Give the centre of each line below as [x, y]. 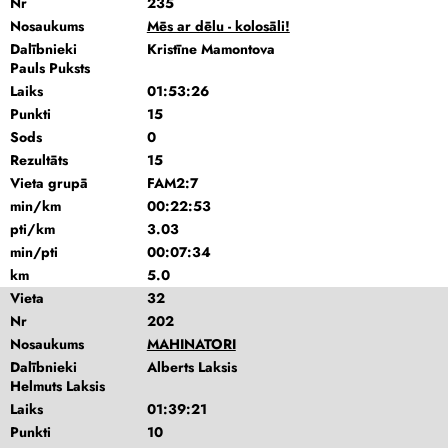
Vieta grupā [49, 183]
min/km [35, 206]
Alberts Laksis [191, 367]
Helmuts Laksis [57, 386]
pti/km [32, 229]
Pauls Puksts [50, 68]
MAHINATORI [191, 344]
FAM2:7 [172, 183]
